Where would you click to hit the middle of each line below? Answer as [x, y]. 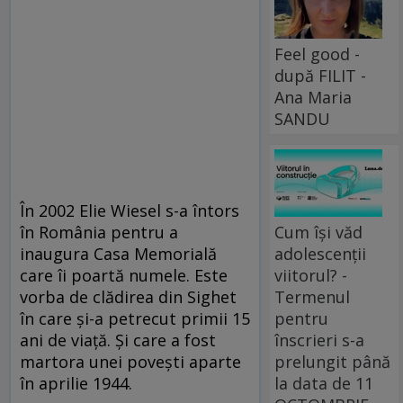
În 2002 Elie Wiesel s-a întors [130, 210]
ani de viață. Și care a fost [118, 340]
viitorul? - [311, 275]
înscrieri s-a [320, 340]
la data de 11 [324, 383]
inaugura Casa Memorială [118, 253]
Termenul [313, 296]
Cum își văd [319, 232]
